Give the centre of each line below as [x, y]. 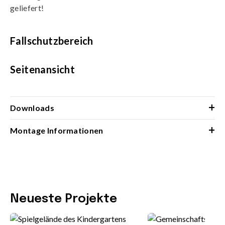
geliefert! [27, 8]
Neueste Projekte [64, 199]
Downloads [32, 107]
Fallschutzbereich [52, 40]
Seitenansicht [43, 69]
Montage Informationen [57, 130]
